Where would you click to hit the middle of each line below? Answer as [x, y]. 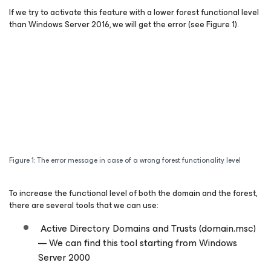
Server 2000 [64, 258]
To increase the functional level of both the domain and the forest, [133, 194]
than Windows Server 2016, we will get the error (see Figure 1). [124, 24]
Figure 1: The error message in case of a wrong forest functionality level [125, 161]
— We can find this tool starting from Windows [138, 243]
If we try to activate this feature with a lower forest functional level [134, 12]
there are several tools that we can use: [84, 206]
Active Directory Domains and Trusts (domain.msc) [147, 229]
